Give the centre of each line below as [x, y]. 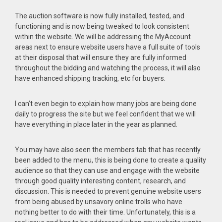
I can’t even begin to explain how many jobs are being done [106, 104]
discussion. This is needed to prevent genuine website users [108, 191]
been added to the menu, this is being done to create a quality [111, 160]
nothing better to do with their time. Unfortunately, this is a [105, 212]
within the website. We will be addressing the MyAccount [103, 37]
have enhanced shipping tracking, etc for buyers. [90, 78]
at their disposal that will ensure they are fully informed [101, 57]
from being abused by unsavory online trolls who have [99, 202]
